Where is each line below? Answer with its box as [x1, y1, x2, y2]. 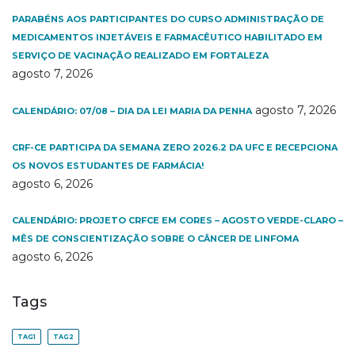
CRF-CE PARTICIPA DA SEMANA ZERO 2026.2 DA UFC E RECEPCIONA [12, 142, 338, 153]
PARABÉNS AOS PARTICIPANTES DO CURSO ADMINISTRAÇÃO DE [12, 13, 324, 25]
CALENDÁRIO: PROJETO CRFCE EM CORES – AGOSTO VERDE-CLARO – [12, 215, 343, 226]
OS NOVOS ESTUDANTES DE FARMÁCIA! [12, 160, 204, 171]
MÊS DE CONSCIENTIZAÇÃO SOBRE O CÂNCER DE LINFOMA [12, 233, 299, 244]
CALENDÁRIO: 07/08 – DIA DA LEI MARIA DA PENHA [12, 105, 252, 116]
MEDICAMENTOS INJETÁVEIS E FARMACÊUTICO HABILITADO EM [12, 32, 323, 43]
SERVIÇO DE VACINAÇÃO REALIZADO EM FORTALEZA [12, 50, 271, 61]
